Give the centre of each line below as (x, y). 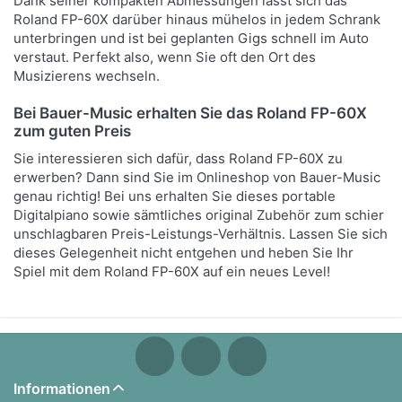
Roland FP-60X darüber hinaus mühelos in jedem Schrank (197, 20)
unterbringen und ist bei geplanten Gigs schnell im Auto (192, 39)
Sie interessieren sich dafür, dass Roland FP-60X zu (179, 159)
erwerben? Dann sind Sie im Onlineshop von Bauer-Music (197, 178)
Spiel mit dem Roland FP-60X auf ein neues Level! (172, 272)
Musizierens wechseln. (87, 76)
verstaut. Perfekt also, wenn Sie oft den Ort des (165, 57)
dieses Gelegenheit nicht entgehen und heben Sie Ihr (184, 253)
